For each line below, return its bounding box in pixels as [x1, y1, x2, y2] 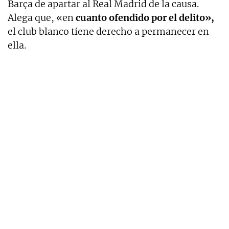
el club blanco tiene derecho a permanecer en [8, 26, 209, 38]
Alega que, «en [8, 12, 74, 24]
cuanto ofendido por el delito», [74, 12, 214, 24]
